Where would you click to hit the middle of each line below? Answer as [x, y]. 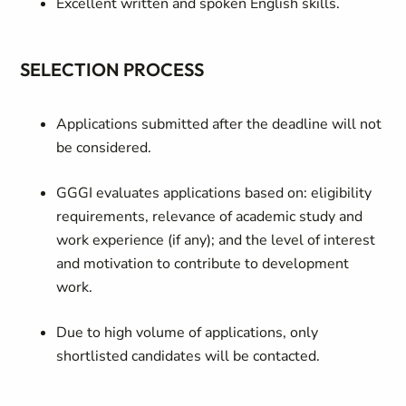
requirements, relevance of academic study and [210, 217]
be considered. [106, 148]
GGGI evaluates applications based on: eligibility [214, 193]
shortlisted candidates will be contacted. [192, 356]
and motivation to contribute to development [203, 264]
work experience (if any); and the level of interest [216, 240]
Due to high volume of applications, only [188, 333]
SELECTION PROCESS [114, 69]
